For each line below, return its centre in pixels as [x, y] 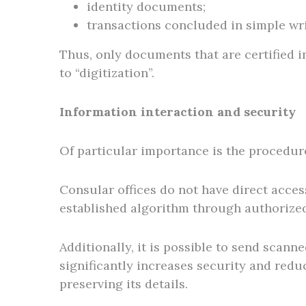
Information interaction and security [178, 112]
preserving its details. [124, 284]
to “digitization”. [107, 73]
